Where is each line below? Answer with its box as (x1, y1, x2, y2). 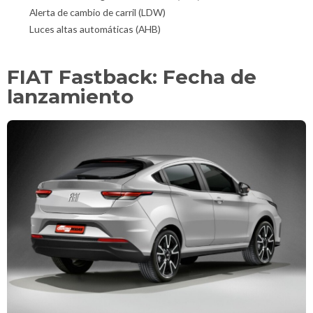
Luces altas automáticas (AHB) (29, 23, 161, 36)
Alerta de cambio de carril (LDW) (29, 6, 166, 19)
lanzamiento (7, 85, 133, 109)
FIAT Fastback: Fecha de (7, 65, 256, 89)
